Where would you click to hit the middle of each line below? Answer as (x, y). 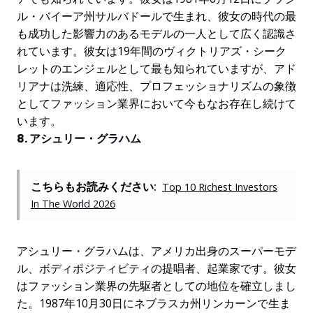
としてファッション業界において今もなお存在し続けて (156, 104)
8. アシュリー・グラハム (79, 139)
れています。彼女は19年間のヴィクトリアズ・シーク (152, 51)
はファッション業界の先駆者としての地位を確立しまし (156, 286)
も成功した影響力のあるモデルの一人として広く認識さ (156, 34)
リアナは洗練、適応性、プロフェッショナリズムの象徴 (156, 86)
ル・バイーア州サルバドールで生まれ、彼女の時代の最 (156, 16)
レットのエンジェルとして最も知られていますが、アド (156, 69)
